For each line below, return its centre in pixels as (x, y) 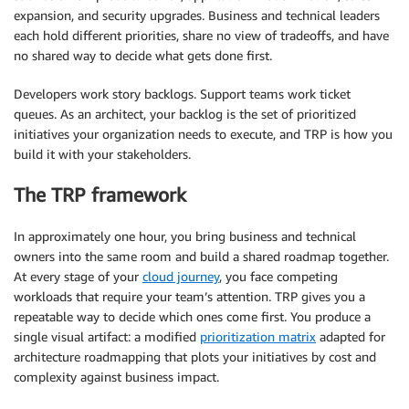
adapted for (351, 336)
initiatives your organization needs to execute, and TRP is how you (203, 133)
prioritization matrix (258, 336)
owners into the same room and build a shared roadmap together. (201, 256)
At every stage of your (78, 276)
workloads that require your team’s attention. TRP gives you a (189, 296)
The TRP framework (100, 195)
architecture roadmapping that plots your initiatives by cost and (195, 356)
